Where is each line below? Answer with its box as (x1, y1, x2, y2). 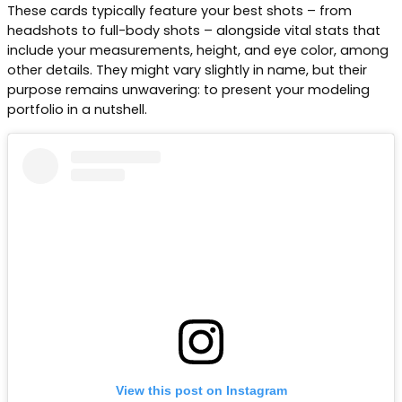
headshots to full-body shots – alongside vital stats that (7, 22, 380, 40)
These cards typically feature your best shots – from (7, 2, 352, 21)
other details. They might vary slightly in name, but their (7, 61, 367, 80)
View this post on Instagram (115, 382, 287, 398)
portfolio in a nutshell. (7, 100, 147, 119)
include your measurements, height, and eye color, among (7, 41, 389, 60)
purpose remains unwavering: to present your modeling (7, 81, 370, 100)
